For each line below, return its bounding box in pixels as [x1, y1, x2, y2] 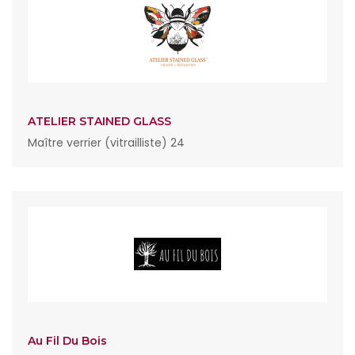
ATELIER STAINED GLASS [28, 114, 171, 128]
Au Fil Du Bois [28, 334, 107, 348]
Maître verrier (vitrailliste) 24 [28, 135, 185, 151]
